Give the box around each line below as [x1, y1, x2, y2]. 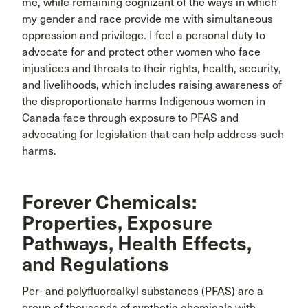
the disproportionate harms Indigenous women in [22, 95, 265, 108]
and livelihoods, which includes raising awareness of [22, 78, 282, 91]
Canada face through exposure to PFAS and [22, 111, 239, 124]
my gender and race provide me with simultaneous [22, 12, 273, 25]
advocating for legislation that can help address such [22, 128, 284, 141]
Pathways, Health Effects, [22, 232, 252, 256]
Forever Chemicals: [22, 190, 197, 214]
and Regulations [22, 252, 169, 276]
